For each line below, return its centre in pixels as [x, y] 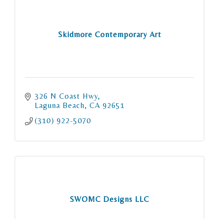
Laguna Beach [60, 106]
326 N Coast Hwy [66, 96]
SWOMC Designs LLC [109, 199]
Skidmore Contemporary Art [109, 34]
